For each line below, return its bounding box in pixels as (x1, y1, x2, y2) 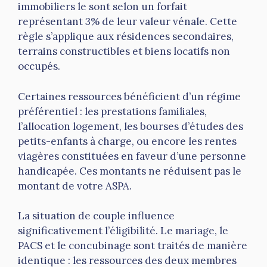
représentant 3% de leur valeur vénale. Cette (18, 15, 237, 29)
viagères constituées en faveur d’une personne (18, 149, 246, 163)
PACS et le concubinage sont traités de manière (18, 239, 247, 253)
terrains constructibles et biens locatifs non (18, 45, 230, 58)
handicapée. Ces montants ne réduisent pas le (18, 164, 241, 178)
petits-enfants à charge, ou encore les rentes (18, 134, 237, 148)
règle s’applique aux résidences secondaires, (18, 30, 234, 44)
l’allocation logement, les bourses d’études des (18, 119, 243, 133)
